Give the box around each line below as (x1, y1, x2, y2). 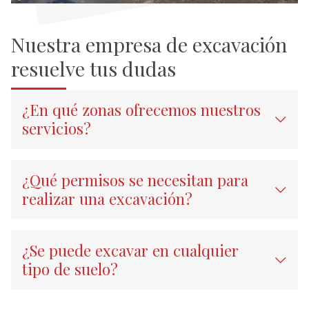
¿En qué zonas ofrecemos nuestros (22, 99, 261, 121)
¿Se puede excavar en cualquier (22, 240, 239, 261)
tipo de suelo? (22, 259, 118, 280)
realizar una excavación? (22, 188, 192, 210)
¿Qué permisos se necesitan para (22, 170, 248, 191)
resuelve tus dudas (11, 55, 176, 82)
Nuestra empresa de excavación (11, 31, 287, 58)
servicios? (22, 118, 91, 139)
